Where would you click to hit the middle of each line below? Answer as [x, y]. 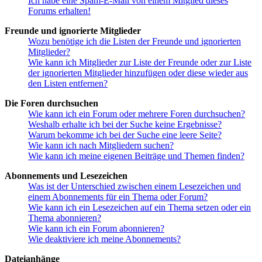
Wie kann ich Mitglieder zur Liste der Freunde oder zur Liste [140, 63]
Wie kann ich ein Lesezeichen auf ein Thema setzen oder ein [139, 208]
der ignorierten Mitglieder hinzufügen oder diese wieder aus [138, 73]
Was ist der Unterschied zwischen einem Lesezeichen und [135, 187]
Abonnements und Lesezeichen [66, 176]
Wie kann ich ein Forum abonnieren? [96, 229]
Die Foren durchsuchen [51, 104]
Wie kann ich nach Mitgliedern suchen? [101, 146]
